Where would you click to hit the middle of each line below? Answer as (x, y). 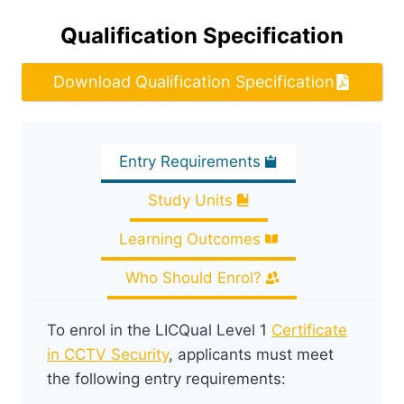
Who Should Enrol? (193, 277)
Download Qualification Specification (194, 81)
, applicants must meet (251, 354)
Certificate (309, 330)
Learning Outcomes (190, 239)
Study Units (190, 200)
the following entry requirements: (166, 378)
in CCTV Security (108, 354)
